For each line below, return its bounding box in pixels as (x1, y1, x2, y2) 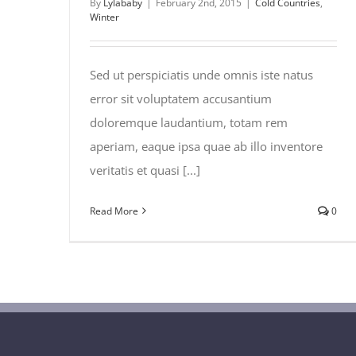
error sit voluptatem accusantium (90, 90, 272, 106)
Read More (90, 203, 138, 218)
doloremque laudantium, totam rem (90, 114, 288, 130)
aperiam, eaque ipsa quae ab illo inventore (90, 137, 323, 154)
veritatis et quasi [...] (90, 161, 200, 178)
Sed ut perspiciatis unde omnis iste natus (90, 66, 313, 83)
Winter (90, 10, 119, 24)
